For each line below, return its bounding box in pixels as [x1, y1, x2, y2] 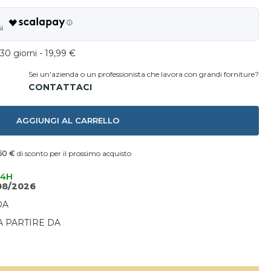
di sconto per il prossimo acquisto [15, 149, 131, 158]
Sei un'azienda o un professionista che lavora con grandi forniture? [28, 70, 259, 79]
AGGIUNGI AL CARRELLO [16, 116, 120, 125]
